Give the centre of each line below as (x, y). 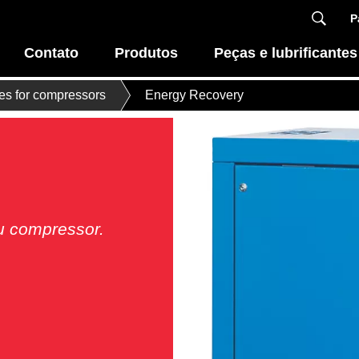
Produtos (147, 52)
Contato (52, 52)
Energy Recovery (194, 95)
